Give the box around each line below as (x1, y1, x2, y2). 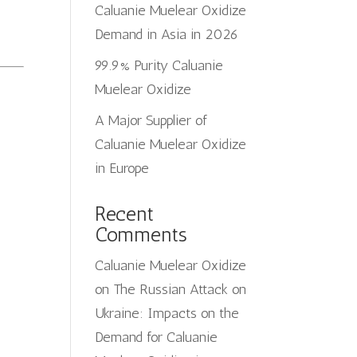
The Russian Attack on (113, 280, 247, 298)
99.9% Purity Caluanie (95, 57, 224, 74)
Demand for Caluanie (95, 328, 218, 346)
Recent (95, 202, 155, 226)
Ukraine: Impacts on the (95, 304, 240, 322)
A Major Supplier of (95, 112, 208, 129)
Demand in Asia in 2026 (95, 25, 239, 43)
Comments (95, 222, 188, 247)
